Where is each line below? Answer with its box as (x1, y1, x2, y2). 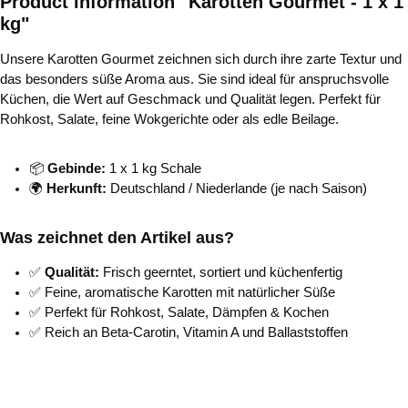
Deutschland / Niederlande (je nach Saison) (107, 181, 367, 196)
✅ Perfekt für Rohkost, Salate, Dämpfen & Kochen (29, 305, 329, 320)
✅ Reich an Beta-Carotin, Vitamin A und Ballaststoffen (29, 325, 348, 340)
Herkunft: (46, 181, 107, 196)
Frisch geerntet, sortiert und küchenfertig (99, 265, 342, 280)
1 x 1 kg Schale (106, 161, 201, 176)
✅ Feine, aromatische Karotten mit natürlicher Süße (29, 285, 335, 300)
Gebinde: (47, 161, 106, 176)
